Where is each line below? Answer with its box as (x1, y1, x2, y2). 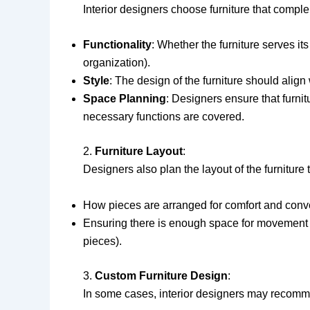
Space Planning (83, 93, 166, 105)
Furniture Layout (95, 145, 183, 158)
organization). (83, 57, 150, 69)
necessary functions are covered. (83, 111, 244, 123)
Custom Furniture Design (95, 269, 228, 282)
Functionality (83, 39, 152, 51)
